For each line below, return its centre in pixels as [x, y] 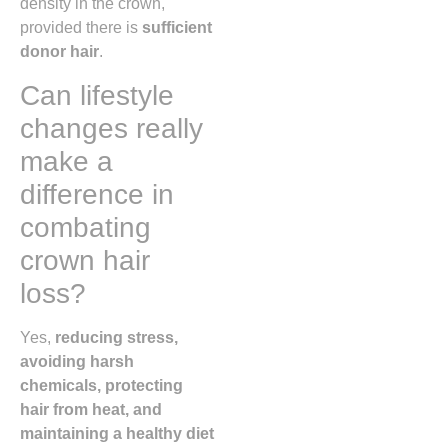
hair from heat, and [91, 409]
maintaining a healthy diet [117, 433]
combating [85, 227]
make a [66, 161]
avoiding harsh [77, 361]
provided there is [81, 28]
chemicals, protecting [101, 385]
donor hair [59, 52]
